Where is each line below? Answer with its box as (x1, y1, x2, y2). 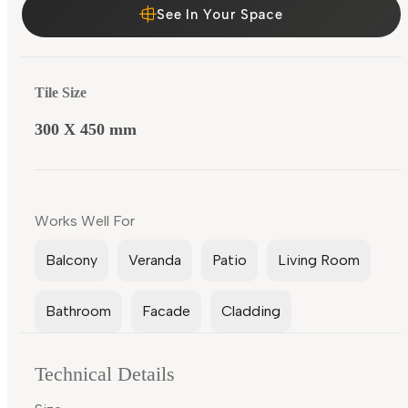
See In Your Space (156, 5, 284, 23)
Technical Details (35, 362, 175, 386)
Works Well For (35, 212, 135, 230)
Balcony (46, 251, 97, 270)
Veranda (128, 251, 181, 270)
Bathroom (46, 302, 111, 321)
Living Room (278, 251, 360, 270)
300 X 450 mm (35, 120, 137, 139)
